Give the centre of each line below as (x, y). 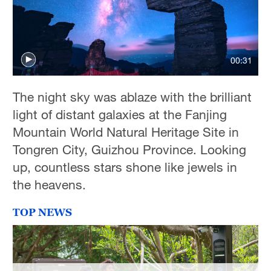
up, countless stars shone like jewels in (125, 167)
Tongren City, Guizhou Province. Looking (130, 149)
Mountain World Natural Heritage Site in (126, 132)
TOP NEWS (43, 213)
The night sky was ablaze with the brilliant (132, 96)
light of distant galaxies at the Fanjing (120, 114)
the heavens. (50, 184)
